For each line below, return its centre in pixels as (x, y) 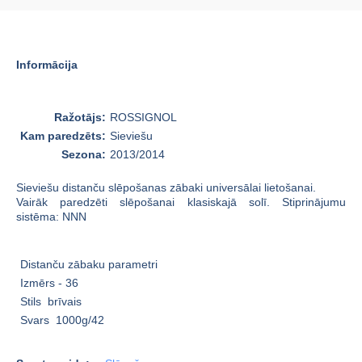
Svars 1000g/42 (62, 320)
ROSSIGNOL (143, 117)
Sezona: (84, 154)
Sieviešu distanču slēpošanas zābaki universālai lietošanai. (166, 187)
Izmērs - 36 (49, 282)
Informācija (47, 64)
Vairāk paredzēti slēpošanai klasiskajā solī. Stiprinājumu (181, 202)
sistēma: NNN (51, 216)
